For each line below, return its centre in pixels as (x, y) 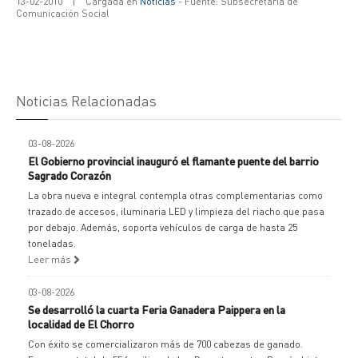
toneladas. (52, 243)
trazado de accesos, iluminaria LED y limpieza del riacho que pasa (176, 211)
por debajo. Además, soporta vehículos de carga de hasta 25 (163, 227)
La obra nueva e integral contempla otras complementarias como (175, 195)
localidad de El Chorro (81, 324)
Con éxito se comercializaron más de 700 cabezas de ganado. (165, 344)
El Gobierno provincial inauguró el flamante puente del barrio (173, 161)
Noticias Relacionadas (86, 100)
